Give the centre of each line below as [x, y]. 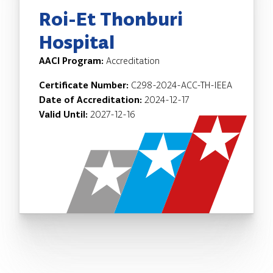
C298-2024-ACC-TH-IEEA [182, 85]
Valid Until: [65, 114]
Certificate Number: [85, 85]
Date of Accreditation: [92, 99]
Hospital [77, 42]
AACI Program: [73, 60]
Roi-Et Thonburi [111, 19]
